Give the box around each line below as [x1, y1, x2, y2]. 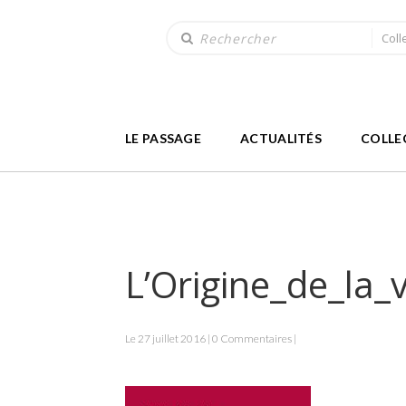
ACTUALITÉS [240, 130, 322, 146]
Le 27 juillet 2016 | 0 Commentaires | [125, 332, 296, 345]
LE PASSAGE [125, 130, 201, 146]
